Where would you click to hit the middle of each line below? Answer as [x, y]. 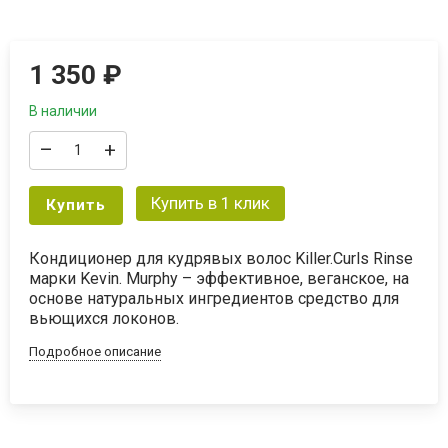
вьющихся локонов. [104, 318]
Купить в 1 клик [210, 202]
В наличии [63, 110]
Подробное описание [95, 351]
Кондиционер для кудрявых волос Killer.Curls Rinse [221, 258]
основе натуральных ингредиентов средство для [214, 298]
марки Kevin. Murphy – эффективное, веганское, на [219, 278]
